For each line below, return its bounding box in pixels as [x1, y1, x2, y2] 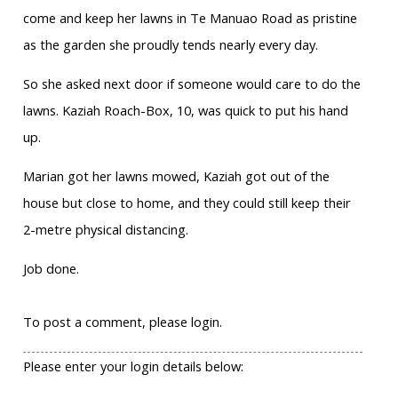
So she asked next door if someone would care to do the [22, 75, 361, 93]
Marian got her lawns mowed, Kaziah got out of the [22, 167, 330, 186]
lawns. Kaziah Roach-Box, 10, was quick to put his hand [22, 101, 348, 120]
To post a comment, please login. [22, 313, 222, 331]
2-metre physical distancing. [22, 220, 188, 239]
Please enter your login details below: [22, 357, 243, 376]
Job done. [22, 259, 79, 278]
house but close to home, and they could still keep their [22, 194, 351, 212]
